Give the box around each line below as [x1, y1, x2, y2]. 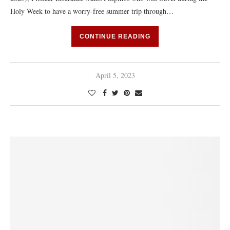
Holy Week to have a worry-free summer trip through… [10, 6, 174, 16]
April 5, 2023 [95, 70, 135, 80]
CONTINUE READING [80, 33, 150, 40]
